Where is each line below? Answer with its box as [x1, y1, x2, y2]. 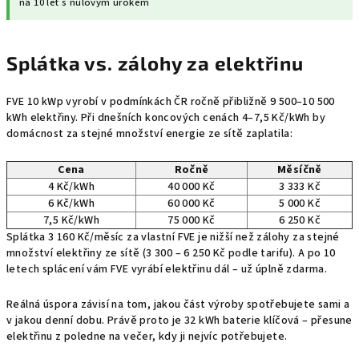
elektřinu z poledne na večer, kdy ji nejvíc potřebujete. [6, 329, 288, 345]
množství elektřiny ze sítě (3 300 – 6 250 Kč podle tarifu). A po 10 [6, 245, 336, 261]
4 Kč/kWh [47, 179, 95, 195]
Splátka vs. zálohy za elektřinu [6, 51, 304, 75]
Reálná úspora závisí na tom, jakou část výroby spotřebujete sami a [6, 296, 350, 313]
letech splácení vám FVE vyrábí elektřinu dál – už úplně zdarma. [6, 261, 328, 277]
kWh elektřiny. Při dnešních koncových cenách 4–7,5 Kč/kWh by [6, 110, 325, 126]
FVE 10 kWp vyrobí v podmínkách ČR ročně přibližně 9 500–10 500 [6, 94, 335, 110]
